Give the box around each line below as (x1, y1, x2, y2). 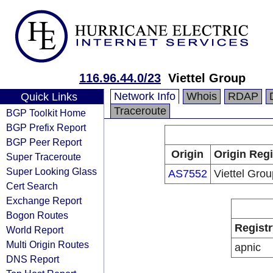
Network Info (114, 90, 175, 102)
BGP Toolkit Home (6, 107, 86, 118)
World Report (6, 224, 63, 235)
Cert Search (6, 180, 58, 191)
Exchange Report (6, 195, 82, 206)
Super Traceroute (6, 151, 81, 162)
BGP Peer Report (6, 136, 82, 147)
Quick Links (20, 91, 77, 103)
